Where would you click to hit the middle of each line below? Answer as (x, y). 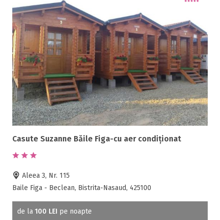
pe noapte (75, 211)
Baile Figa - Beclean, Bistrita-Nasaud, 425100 (82, 188)
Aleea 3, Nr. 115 (45, 175)
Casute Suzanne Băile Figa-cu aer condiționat (97, 138)
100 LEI (46, 211)
